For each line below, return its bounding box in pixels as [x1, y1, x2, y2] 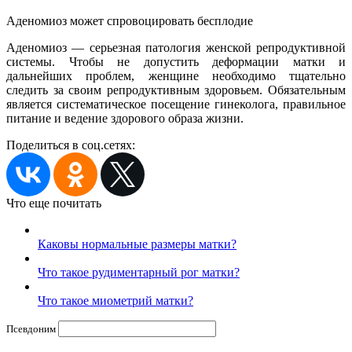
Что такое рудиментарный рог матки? [38, 265, 240, 279]
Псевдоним [6, 322, 58, 335]
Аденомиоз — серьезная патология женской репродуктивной [6, 40, 346, 54]
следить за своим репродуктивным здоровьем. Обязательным [6, 82, 346, 97]
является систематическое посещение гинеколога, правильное [6, 97, 346, 111]
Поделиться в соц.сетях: [6, 137, 135, 152]
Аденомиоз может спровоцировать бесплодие [6, 13, 253, 27]
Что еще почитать [6, 196, 101, 210]
